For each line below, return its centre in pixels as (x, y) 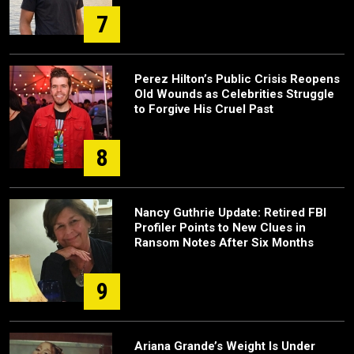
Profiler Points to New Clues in (220, 228)
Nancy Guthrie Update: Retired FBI (230, 213)
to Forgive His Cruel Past (204, 109)
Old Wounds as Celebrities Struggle (234, 94)
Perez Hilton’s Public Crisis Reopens (237, 79)
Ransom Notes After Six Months (224, 243)
